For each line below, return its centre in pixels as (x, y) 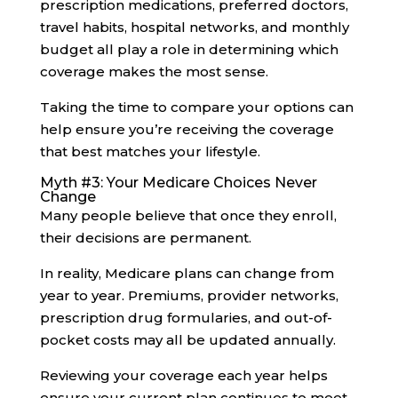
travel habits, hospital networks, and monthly (194, 27)
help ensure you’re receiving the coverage (187, 129)
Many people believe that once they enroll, (188, 215)
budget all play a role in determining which (189, 49)
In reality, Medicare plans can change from (187, 273)
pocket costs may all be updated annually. (187, 339)
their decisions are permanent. (145, 237)
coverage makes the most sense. (154, 71)
